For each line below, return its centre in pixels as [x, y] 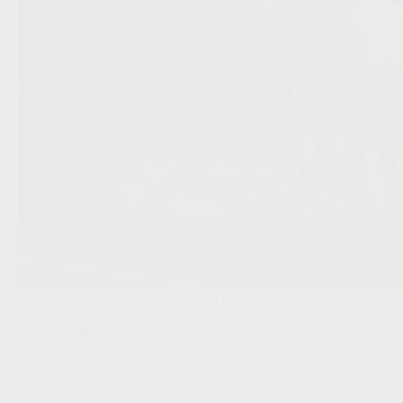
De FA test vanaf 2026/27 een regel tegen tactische [161, 297]
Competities [88, 329]
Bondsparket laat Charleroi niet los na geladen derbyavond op [193, 390]
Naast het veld [169, 329]
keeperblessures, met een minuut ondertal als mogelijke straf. [189, 313]
